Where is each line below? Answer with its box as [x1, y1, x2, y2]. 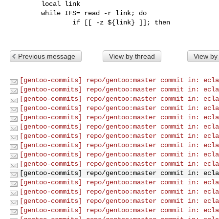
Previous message [18, 52, 75, 60]
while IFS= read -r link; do [10, 9, 41, 17]
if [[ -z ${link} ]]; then [10, 18, 72, 26]
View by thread [109, 52, 155, 60]
